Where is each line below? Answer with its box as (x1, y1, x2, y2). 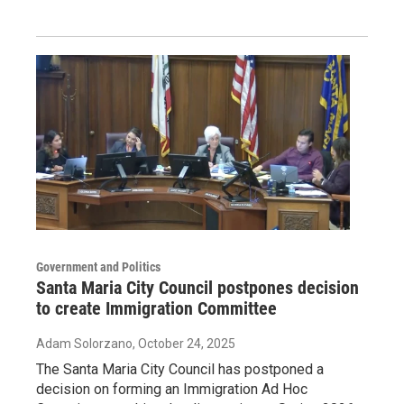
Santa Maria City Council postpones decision (36, 277, 359, 299)
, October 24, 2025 (133, 336, 235, 352)
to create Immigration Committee (36, 298, 277, 320)
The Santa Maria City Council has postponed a (36, 361, 324, 379)
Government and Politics (36, 260, 161, 275)
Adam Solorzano (36, 336, 133, 352)
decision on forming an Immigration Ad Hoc (36, 381, 308, 399)
